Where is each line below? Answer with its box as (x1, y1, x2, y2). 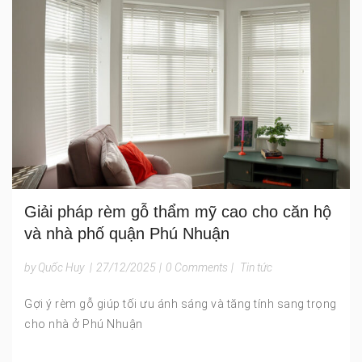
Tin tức (240, 260, 272, 274)
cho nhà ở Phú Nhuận (24, 317, 143, 330)
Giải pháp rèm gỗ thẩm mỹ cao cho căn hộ (24, 202, 331, 221)
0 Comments (166, 260, 228, 274)
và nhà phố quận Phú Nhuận (24, 224, 229, 242)
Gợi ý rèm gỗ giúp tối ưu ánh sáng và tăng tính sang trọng (24, 297, 337, 310)
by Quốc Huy (24, 260, 84, 274)
